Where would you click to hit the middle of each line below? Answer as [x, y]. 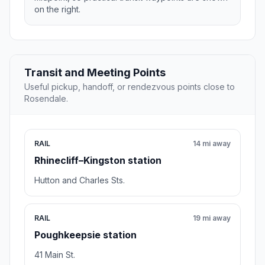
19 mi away [212, 218]
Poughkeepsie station [85, 235]
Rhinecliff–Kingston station [98, 161]
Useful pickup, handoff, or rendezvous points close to [130, 87]
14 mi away [212, 144]
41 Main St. [55, 255]
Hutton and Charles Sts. [80, 180]
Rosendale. [46, 99]
